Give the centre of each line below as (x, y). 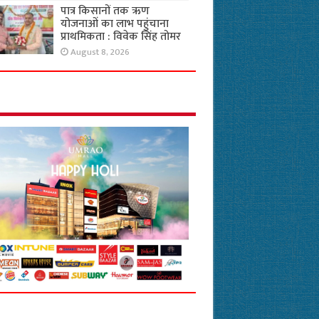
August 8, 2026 (100, 53)
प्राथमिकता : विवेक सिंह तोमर (120, 37)
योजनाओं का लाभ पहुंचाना (114, 24)
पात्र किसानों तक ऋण (105, 11)
